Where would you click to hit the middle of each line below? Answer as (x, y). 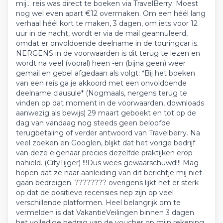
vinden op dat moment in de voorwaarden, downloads (110, 103)
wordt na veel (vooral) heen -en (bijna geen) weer (101, 63)
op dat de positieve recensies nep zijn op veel (95, 193)
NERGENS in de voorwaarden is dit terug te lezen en (108, 53)
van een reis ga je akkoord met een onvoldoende (101, 83)
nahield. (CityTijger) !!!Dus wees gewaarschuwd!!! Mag (107, 163)
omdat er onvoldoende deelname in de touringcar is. (107, 43)
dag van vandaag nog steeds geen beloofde (93, 123)
